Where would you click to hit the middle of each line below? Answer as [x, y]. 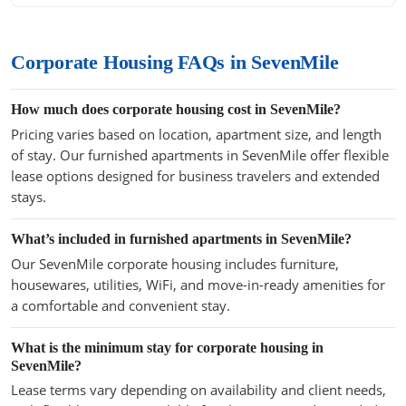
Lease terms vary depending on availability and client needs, [198, 390]
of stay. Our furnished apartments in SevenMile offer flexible [200, 155]
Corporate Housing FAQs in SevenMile [175, 63]
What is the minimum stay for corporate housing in [167, 347]
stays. [29, 196]
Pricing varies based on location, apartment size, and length [196, 134]
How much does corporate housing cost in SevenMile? [176, 110]
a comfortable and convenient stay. [121, 305]
